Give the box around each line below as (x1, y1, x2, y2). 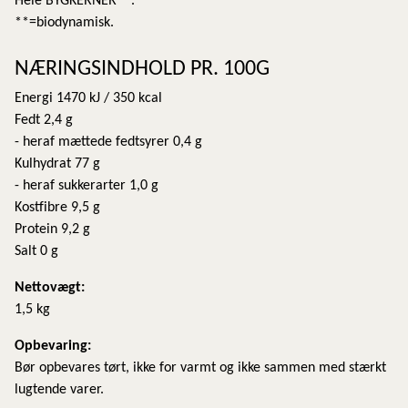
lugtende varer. (15, 382, 104, 397)
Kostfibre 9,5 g (15, 199, 100, 215)
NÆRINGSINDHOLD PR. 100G (15, 57, 270, 80)
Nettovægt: (15, 280, 85, 295)
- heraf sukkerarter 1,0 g (15, 178, 158, 193)
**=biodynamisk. (15, 15, 117, 30)
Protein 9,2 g (15, 221, 94, 237)
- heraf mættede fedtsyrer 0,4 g (15, 134, 206, 149)
